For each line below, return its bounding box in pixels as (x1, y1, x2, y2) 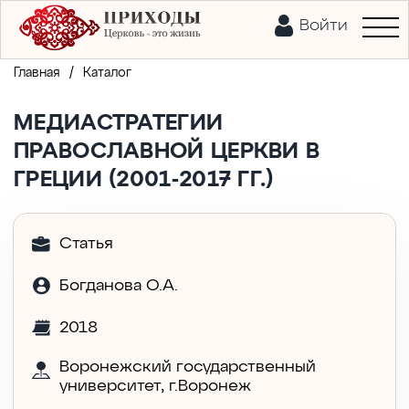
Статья (59, 236, 113, 252)
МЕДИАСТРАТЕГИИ (14, 112, 224, 134)
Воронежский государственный (59, 359, 316, 375)
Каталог (83, 67, 131, 79)
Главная (14, 67, 60, 79)
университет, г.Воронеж (59, 378, 251, 394)
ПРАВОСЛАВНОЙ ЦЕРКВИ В (14, 141, 320, 163)
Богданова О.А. (59, 277, 178, 294)
